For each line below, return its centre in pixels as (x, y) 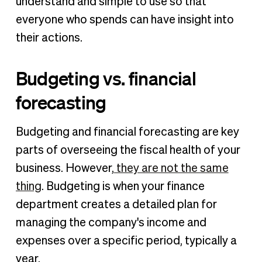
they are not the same (171, 168)
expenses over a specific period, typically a (126, 241)
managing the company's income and (111, 223)
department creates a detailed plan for (116, 204)
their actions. (49, 38)
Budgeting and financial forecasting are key (127, 132)
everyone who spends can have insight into (125, 20)
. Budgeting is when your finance (123, 186)
